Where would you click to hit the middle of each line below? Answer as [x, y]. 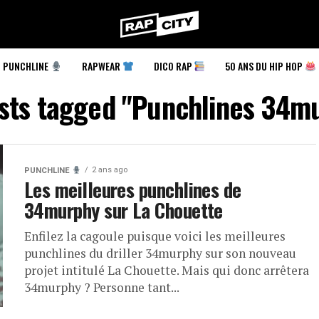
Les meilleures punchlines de [133, 190]
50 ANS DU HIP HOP [265, 66]
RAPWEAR [102, 66]
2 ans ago [109, 170]
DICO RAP [174, 66]
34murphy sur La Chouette [124, 210]
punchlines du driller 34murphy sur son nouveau [160, 253]
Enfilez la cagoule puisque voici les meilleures [155, 236]
